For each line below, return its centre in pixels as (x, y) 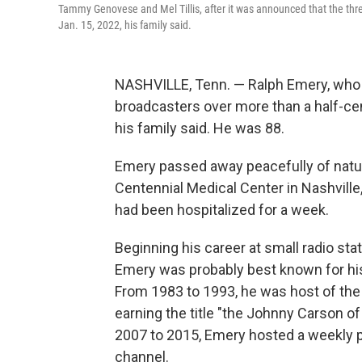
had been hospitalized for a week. (222, 210)
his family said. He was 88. (200, 128)
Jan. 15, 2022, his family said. (125, 25)
